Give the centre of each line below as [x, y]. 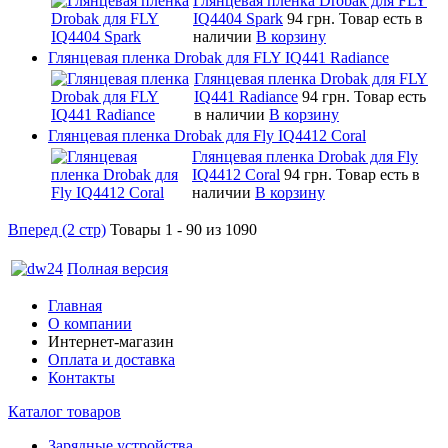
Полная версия [117, 268]
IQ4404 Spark [238, 18]
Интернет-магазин [111, 341]
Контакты [81, 377]
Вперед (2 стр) [57, 229]
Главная [75, 305]
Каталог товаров [64, 411]
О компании [90, 323]
